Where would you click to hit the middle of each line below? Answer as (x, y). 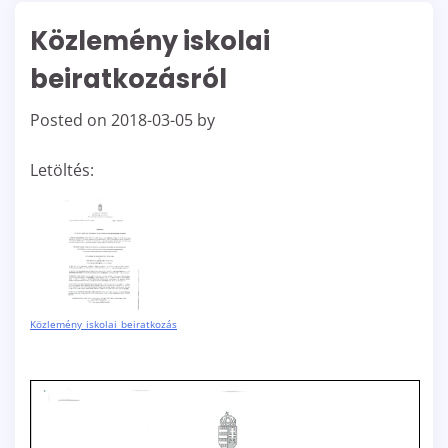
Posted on (70, 119)
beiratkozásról (128, 78)
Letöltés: (62, 169)
